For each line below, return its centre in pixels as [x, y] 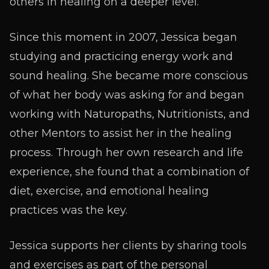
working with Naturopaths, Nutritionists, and [130, 114]
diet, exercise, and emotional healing [109, 191]
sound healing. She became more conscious [129, 76]
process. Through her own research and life [126, 153]
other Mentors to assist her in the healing [121, 133]
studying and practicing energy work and [121, 56]
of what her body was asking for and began [127, 95]
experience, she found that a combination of [129, 172]
